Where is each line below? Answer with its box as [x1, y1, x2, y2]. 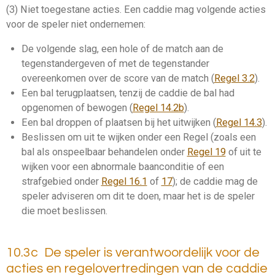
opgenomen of [21, 102, 87, 114]
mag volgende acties [172, 3, 266, 15]
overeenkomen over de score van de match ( [21, 72, 214, 85]
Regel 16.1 [101, 176, 147, 188]
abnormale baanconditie [90, 161, 194, 173]
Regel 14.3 [215, 117, 262, 129]
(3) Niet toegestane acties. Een [6, 3, 143, 15]
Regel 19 [187, 146, 226, 158]
